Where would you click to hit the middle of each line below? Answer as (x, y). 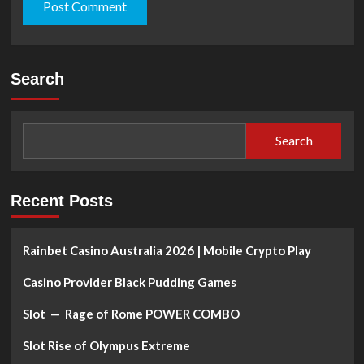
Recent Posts (61, 200)
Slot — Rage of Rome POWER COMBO (131, 313)
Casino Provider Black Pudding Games (129, 282)
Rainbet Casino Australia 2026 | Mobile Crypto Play (167, 250)
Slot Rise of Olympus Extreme (106, 345)
